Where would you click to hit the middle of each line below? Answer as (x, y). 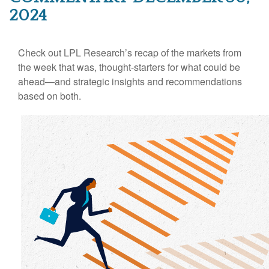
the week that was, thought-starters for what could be (129, 67)
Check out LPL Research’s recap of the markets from (130, 52)
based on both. (50, 95)
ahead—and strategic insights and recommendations (130, 81)
